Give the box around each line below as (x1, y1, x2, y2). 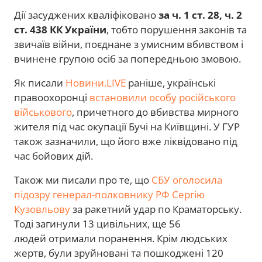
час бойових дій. (14, 149, 93, 163)
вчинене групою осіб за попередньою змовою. (14, 52, 241, 66)
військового (14, 105, 72, 119)
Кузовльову (14, 202, 70, 216)
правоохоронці (14, 91, 89, 105)
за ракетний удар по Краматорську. (70, 202, 242, 216)
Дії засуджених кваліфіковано (14, 8, 158, 22)
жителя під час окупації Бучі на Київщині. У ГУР (14, 120, 240, 134)
